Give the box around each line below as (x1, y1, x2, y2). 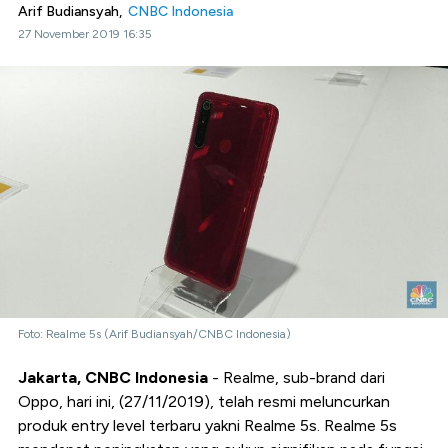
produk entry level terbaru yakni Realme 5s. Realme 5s (18, 415, 397, 435)
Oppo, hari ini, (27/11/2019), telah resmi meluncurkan (18, 391, 390, 411)
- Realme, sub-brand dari (208, 367, 385, 387)
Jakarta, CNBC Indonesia (18, 367, 208, 387)
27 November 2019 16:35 (18, 27, 152, 41)
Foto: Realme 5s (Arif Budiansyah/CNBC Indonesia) (18, 326, 291, 341)
